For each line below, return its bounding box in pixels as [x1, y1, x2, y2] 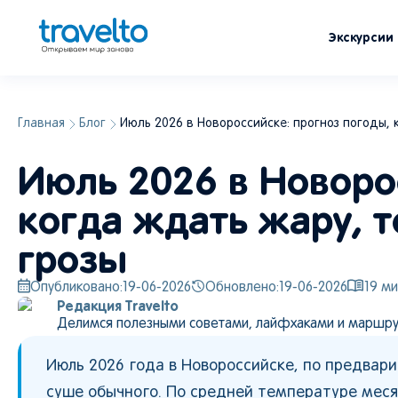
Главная [18, 118, 65, 130]
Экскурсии [329, 30, 394, 44]
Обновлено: [205, 282, 279, 294]
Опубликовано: [30, 282, 123, 294]
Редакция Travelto [57, 298, 179, 314]
